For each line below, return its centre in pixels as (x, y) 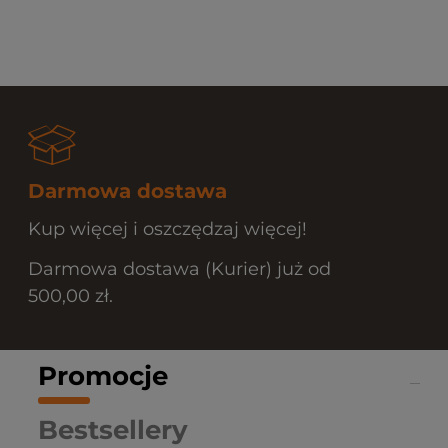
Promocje (103, 375)
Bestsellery (113, 429)
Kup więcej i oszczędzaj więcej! (167, 229)
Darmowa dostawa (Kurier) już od (179, 268)
